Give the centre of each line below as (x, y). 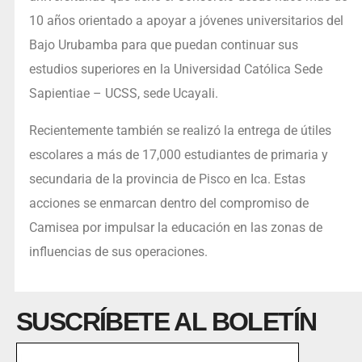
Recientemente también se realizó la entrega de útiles (180, 131)
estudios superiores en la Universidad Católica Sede (175, 69)
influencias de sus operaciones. (120, 252)
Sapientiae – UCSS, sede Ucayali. (123, 94)
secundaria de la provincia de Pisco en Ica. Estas (167, 179)
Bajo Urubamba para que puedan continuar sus (163, 45)
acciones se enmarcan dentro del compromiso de (168, 204)
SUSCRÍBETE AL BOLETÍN (166, 322)
